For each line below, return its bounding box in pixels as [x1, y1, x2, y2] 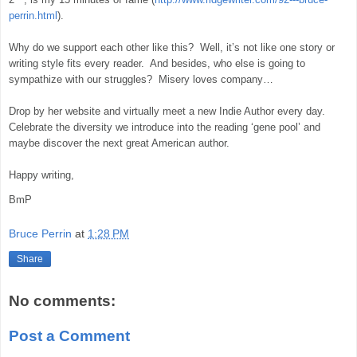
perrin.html [9, 9, 57, 22]
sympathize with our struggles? [9, 73, 152, 85]
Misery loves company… [159, 73, 273, 85]
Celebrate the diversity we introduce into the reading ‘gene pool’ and [9, 120, 320, 133]
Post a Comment [9, 327, 130, 344]
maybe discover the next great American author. [9, 136, 229, 149]
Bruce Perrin [9, 227, 72, 241]
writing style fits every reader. [9, 57, 144, 69]
